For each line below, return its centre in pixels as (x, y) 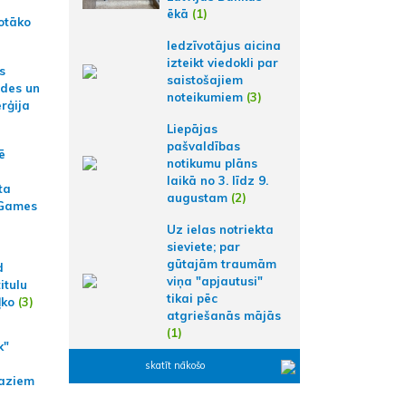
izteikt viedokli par (222, 62)
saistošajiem (205, 79)
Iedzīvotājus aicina (224, 45)
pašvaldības (203, 145)
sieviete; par (203, 246)
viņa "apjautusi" (215, 280)
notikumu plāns (212, 163)
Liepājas (192, 128)
